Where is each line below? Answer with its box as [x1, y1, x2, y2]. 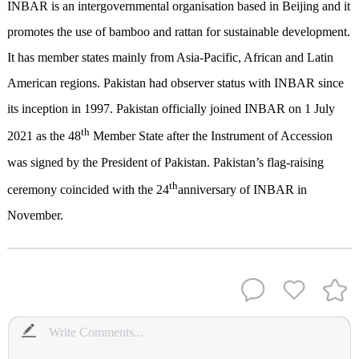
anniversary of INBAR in [177, 183, 307, 197]
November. [6, 208, 63, 223]
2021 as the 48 [6, 129, 81, 143]
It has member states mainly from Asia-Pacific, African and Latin [6, 50, 333, 65]
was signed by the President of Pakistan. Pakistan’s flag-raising [6, 155, 324, 169]
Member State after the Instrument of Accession [89, 129, 333, 143]
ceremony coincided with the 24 [6, 183, 169, 197]
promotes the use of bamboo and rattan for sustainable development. [6, 25, 350, 39]
